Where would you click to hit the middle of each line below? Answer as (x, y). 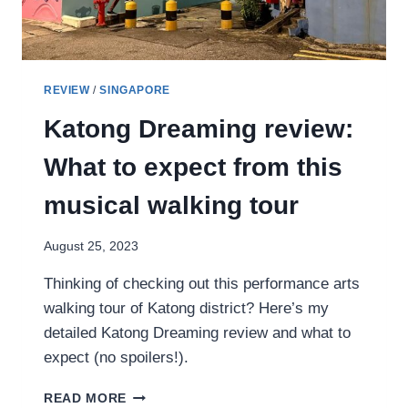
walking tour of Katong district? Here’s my (186, 309)
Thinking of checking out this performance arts (202, 284)
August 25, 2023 (91, 247)
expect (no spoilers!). (116, 358)
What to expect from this (193, 167)
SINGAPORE (135, 90)
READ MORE (86, 399)
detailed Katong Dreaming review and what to (197, 333)
